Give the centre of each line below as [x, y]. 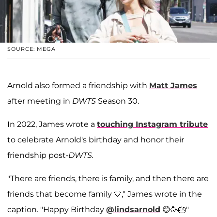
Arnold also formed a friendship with [78, 86]
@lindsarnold [133, 210]
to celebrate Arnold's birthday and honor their [96, 140]
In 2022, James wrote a [52, 124]
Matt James [173, 86]
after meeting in [40, 101]
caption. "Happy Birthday [57, 210]
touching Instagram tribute [152, 124]
